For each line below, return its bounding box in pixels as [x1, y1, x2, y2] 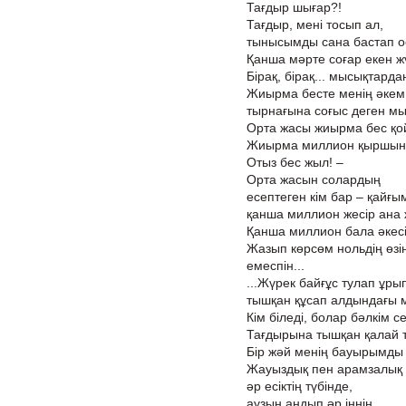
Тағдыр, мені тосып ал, [246, 17, 383, 32]
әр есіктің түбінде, [246, 379, 353, 393]
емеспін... [246, 258, 304, 273]
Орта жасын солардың [246, 172, 381, 187]
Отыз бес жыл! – [246, 155, 343, 169]
